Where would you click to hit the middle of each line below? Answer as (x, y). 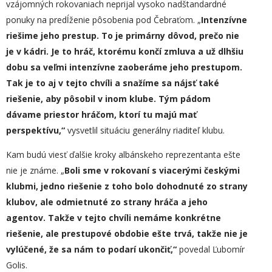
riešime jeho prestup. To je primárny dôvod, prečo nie (123, 36)
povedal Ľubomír (212, 249)
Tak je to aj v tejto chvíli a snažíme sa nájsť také (113, 83)
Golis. (17, 265)
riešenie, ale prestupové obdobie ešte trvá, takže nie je (127, 233)
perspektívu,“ (37, 130)
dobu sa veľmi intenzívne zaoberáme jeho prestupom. (124, 67)
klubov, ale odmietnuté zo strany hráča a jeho (107, 202)
